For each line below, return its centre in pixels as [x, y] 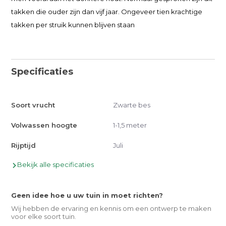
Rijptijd [24, 145]
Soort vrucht [33, 105]
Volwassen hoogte [44, 125]
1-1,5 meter [130, 125]
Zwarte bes [132, 105]
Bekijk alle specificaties [56, 164]
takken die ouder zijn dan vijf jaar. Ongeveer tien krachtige [107, 12]
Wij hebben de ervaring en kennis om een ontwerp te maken [111, 208]
